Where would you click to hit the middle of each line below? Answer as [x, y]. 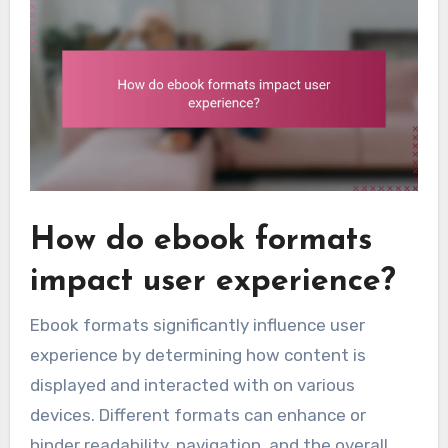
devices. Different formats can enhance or [197, 414]
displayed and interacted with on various [192, 384]
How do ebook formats [200, 241]
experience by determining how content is [197, 354]
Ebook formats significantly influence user [197, 324]
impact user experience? [212, 282]
